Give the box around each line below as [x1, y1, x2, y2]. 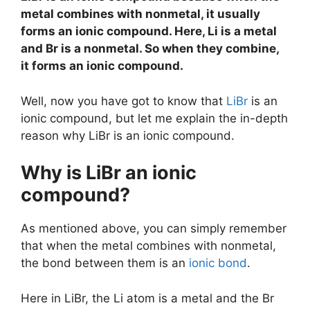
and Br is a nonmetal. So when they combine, [21, 42, 279, 55]
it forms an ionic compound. [21, 59, 183, 73]
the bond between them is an [21, 256, 189, 270]
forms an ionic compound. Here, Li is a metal [21, 24, 277, 38]
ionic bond [189, 256, 247, 270]
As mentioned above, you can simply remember [21, 221, 286, 235]
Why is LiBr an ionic [21, 161, 197, 184]
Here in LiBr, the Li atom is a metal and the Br [21, 291, 274, 305]
